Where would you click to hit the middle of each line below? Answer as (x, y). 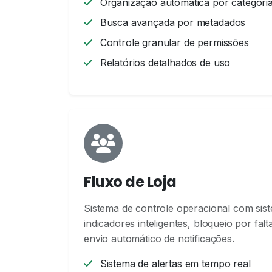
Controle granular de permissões (173, 42)
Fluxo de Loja (130, 182)
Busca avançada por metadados (171, 22)
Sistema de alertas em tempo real (174, 263)
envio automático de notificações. (159, 239)
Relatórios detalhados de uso (164, 63)
